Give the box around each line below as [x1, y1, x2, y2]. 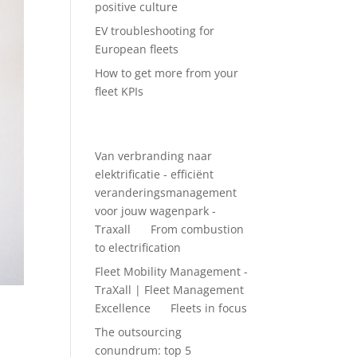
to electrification [95, 240, 182, 255]
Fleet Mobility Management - [95, 264, 249, 279]
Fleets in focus [171, 300, 248, 316]
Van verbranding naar [95, 148, 213, 163]
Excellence [95, 300, 151, 316]
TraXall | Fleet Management [95, 282, 245, 297]
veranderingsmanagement [95, 185, 237, 200]
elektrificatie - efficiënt [95, 167, 214, 182]
